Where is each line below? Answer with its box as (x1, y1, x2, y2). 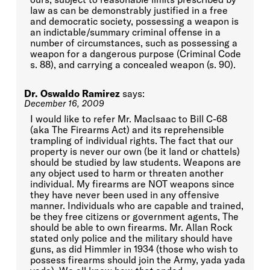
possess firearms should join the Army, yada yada (30, 253, 245, 266)
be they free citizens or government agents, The (30, 210, 239, 222)
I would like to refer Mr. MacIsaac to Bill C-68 (30, 112, 227, 125)
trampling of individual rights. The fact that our (30, 134, 233, 146)
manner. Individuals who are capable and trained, (30, 199, 243, 212)
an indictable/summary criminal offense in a (30, 26, 221, 39)
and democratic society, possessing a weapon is (30, 15, 239, 28)
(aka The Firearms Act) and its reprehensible (30, 123, 224, 136)
